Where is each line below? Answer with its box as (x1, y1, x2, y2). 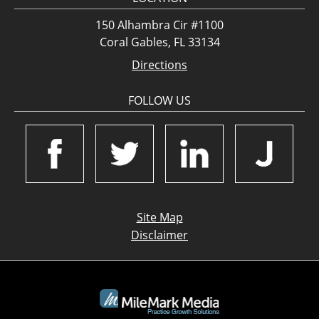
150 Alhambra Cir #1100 (95, 17, 224, 33)
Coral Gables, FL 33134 (99, 34, 220, 51)
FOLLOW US (128, 93, 191, 109)
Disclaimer (131, 227, 188, 244)
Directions (132, 57, 187, 73)
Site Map (136, 209, 183, 226)
